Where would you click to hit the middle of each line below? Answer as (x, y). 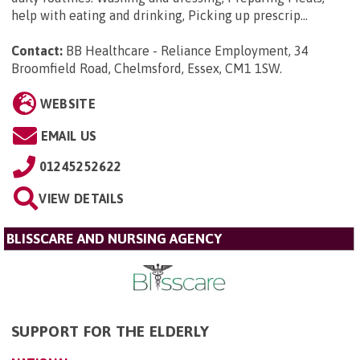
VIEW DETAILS (82, 199)
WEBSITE (67, 104)
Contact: (37, 51)
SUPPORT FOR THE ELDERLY (110, 331)
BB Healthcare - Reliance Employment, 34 (187, 51)
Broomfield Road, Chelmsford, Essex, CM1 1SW (145, 69)
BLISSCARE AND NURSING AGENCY (114, 239)
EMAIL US (69, 136)
